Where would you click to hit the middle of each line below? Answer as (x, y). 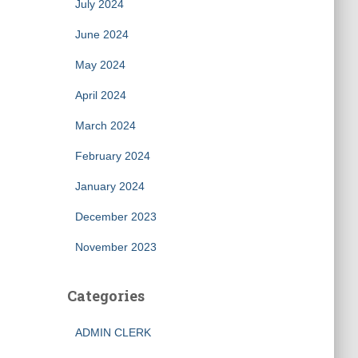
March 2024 (105, 125)
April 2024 (100, 95)
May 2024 (100, 65)
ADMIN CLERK (113, 332)
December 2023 (115, 217)
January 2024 (109, 186)
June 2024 (101, 34)
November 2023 (115, 247)
